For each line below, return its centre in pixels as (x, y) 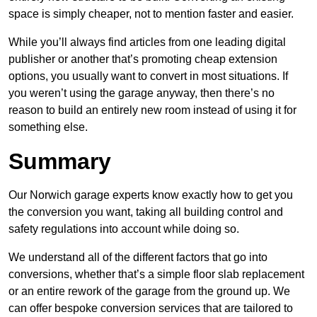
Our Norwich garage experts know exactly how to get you (151, 195)
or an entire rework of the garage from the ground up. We (149, 292)
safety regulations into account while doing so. (124, 229)
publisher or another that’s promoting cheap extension (143, 59)
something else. (48, 127)
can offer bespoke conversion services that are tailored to (151, 309)
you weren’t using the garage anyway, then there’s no (142, 93)
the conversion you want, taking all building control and (146, 212)
